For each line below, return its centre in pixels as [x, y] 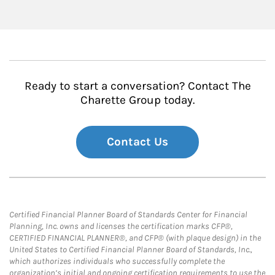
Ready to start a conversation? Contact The [137, 86]
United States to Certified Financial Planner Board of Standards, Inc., [131, 249]
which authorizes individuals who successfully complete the [117, 261]
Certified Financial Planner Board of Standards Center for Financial [128, 214]
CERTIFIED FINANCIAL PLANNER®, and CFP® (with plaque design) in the [135, 238]
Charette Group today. [137, 100]
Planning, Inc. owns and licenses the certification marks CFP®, [121, 226]
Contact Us [137, 141]
